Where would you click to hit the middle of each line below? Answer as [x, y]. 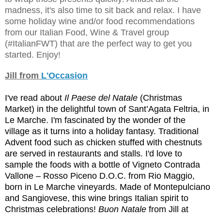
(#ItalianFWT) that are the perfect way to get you [98, 43]
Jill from [23, 75]
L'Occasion [64, 75]
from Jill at [167, 209]
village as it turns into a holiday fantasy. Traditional [102, 131]
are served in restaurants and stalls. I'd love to [93, 153]
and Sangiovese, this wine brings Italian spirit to [97, 198]
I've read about [35, 98]
